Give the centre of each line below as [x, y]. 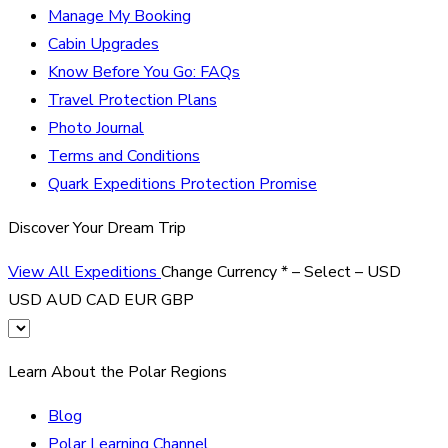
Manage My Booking [119, 15]
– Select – [327, 271]
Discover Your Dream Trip [97, 227]
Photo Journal [96, 127]
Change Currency [221, 271]
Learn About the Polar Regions [117, 371]
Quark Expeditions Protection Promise [182, 183]
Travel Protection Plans [132, 99]
